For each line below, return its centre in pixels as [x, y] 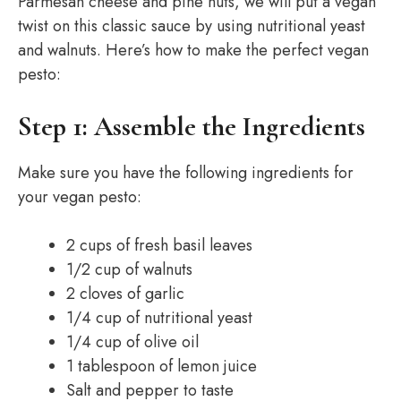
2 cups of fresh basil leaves [159, 245]
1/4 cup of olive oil [132, 342]
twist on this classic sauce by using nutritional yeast [192, 26]
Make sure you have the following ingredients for [186, 173]
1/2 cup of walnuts [129, 269]
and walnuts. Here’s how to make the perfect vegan [193, 50]
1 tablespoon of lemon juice [162, 366]
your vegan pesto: [80, 197]
